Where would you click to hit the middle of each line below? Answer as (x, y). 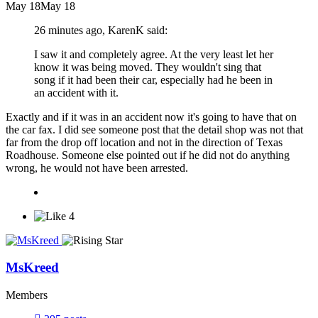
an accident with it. (76, 92)
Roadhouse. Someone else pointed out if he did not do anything (148, 155)
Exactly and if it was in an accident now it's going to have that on (151, 116)
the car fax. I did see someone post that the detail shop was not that (154, 129)
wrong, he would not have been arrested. (97, 168)
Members (27, 295)
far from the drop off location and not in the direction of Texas (144, 142)
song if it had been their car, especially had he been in (153, 79)
